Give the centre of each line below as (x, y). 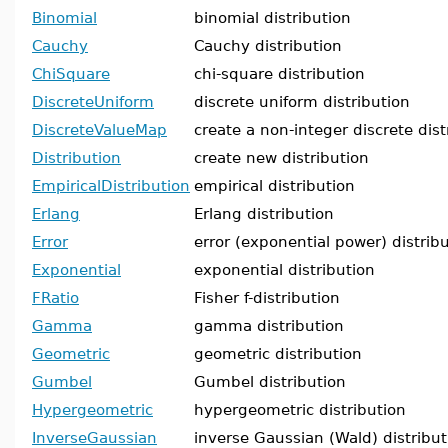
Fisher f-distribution (267, 297)
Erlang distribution (264, 213)
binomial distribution (272, 17)
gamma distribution (269, 325)
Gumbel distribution (270, 381)
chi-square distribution (279, 73)
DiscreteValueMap (99, 129)
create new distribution (281, 157)
